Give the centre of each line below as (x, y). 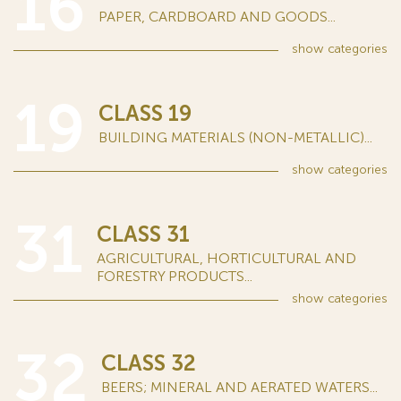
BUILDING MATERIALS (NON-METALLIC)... (235, 138)
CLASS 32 (149, 363)
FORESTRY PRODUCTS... (175, 277)
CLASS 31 (143, 235)
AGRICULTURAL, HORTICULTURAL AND (226, 259)
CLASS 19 (145, 114)
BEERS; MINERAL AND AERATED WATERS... (239, 388)
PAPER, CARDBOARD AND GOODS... (217, 17)
